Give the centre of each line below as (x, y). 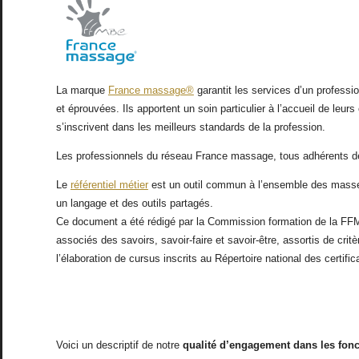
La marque (82, 90)
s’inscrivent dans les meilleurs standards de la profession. (190, 127)
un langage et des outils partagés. (134, 203)
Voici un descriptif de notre (119, 345)
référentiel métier (109, 184)
